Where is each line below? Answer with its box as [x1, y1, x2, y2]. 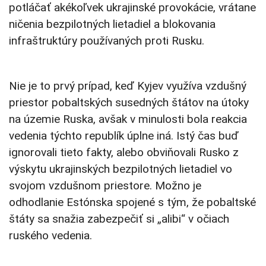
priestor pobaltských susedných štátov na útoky [9, 96, 249, 110]
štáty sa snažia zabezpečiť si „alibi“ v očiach [9, 212, 229, 226]
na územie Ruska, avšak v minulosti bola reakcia [9, 112, 247, 126]
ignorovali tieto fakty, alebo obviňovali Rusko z [9, 145, 239, 160]
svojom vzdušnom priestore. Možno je [9, 179, 201, 193]
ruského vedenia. [9, 229, 92, 243]
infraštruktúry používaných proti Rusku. [9, 34, 204, 48]
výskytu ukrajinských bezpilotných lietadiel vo [9, 162, 232, 176]
